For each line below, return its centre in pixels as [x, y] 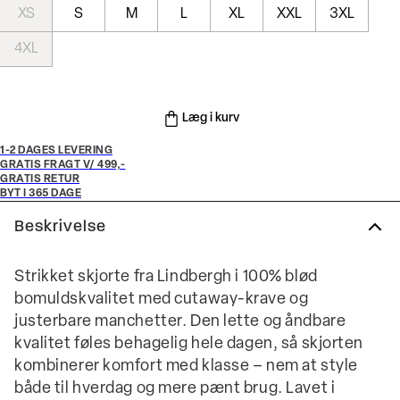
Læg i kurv [211, 118]
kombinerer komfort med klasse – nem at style [186, 367]
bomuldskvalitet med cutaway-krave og [162, 300]
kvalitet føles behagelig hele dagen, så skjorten [189, 344]
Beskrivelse [60, 227]
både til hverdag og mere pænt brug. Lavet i [175, 389]
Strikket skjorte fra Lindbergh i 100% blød [166, 277]
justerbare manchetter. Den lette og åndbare [180, 322]
